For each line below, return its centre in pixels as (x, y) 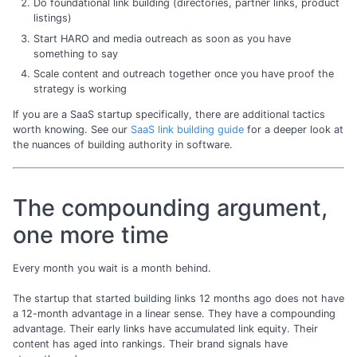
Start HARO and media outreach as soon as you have (162, 38)
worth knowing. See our (72, 130)
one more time (91, 235)
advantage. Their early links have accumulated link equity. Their (165, 328)
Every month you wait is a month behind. (112, 268)
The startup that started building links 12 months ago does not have (178, 298)
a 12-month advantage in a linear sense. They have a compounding (174, 313)
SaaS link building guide (187, 130)
